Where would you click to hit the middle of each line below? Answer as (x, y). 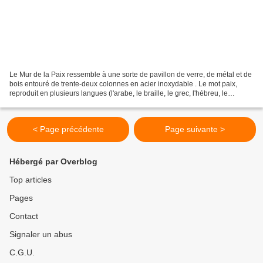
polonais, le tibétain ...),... (49, 102)
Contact (24, 216)
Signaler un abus (41, 234)
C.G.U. (22, 252)
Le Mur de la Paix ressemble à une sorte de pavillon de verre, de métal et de (131, 74)
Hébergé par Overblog (53, 161)
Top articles (31, 180)
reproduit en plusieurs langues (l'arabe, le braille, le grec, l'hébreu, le (119, 93)
